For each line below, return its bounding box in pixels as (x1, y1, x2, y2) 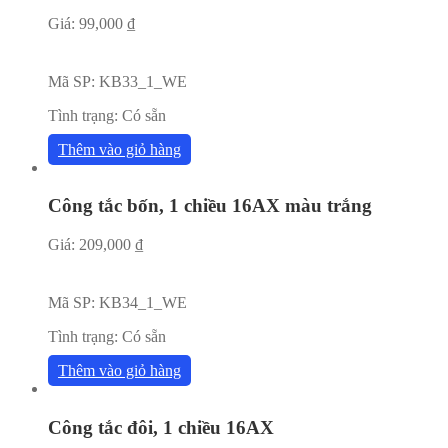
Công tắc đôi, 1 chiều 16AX (48, 416, 274, 438)
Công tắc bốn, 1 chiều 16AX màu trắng (48, 195, 372, 217)
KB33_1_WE (99, 72, 187, 90)
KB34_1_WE (99, 294, 187, 312)
